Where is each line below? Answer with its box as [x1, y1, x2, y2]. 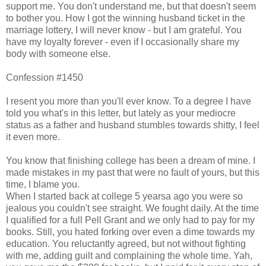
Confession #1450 [6, 72, 83, 83]
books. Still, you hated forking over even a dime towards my [6, 226, 255, 237]
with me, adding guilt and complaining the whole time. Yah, [6, 250, 252, 261]
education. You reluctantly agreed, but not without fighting [6, 238, 246, 249]
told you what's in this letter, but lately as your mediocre [6, 107, 236, 118]
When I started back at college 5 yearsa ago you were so [6, 191, 243, 201]
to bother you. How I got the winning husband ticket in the [6, 12, 245, 23]
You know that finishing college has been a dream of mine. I [6, 155, 255, 166]
